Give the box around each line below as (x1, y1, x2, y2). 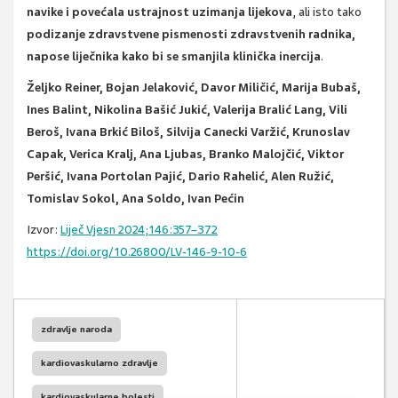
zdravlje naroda (41, 323, 112, 336)
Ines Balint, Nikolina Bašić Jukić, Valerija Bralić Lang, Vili (27, 102, 347, 118)
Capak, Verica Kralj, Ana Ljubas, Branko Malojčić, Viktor (27, 147, 344, 163)
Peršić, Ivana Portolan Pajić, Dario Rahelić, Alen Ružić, (27, 169, 334, 185)
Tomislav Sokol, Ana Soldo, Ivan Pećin (27, 191, 244, 207)
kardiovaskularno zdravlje (41, 357, 158, 370)
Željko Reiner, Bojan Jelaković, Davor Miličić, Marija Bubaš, (27, 80, 361, 96)
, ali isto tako (292, 4, 362, 20)
